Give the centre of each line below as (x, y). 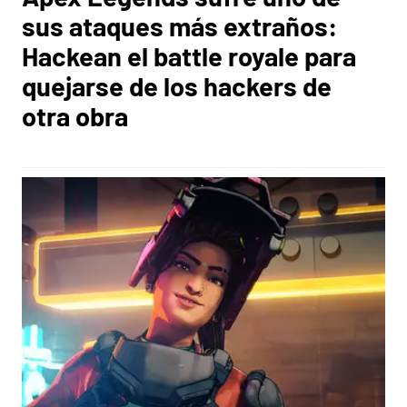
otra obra (75, 116)
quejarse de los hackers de (177, 86)
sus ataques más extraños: (180, 26)
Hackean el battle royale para (189, 56)
